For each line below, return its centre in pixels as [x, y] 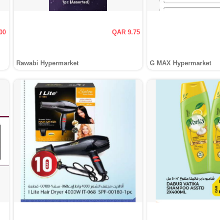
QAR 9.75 [126, 32]
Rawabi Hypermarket [47, 63]
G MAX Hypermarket [181, 63]
